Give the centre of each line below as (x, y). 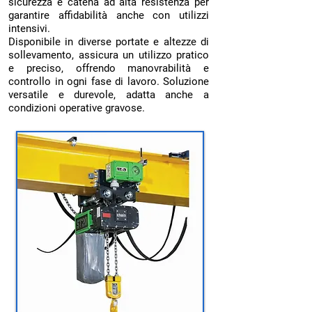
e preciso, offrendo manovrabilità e (109, 68)
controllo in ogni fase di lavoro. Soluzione (109, 81)
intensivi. (29, 29)
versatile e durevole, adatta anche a (109, 95)
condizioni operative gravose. (77, 108)
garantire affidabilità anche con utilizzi (109, 15)
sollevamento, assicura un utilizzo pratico (109, 55)
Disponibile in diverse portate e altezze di (109, 42)
